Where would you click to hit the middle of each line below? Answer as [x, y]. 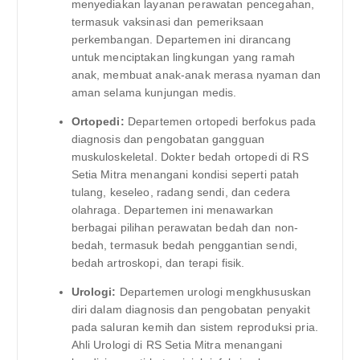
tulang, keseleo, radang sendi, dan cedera [181, 192]
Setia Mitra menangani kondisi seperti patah [185, 175]
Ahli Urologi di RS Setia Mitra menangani [177, 345]
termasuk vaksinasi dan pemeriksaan [168, 22]
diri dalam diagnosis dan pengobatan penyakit [190, 310]
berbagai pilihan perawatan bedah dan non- [185, 228]
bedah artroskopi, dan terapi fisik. [158, 263]
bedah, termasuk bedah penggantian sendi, [184, 245]
